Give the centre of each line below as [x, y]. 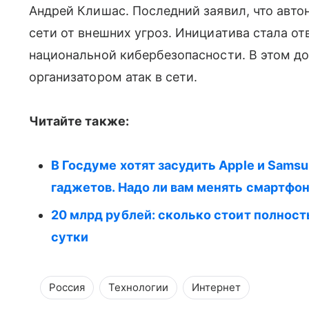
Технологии [138, 287]
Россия [67, 287]
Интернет [216, 287]
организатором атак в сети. [113, 77]
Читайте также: [79, 121]
